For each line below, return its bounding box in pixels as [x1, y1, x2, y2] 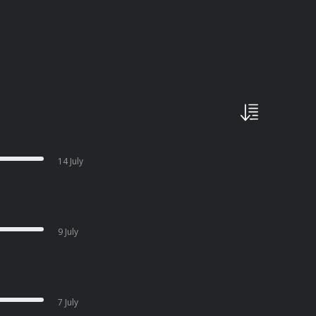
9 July [58, 226, 79, 238]
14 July [58, 155, 84, 167]
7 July [58, 296, 79, 308]
